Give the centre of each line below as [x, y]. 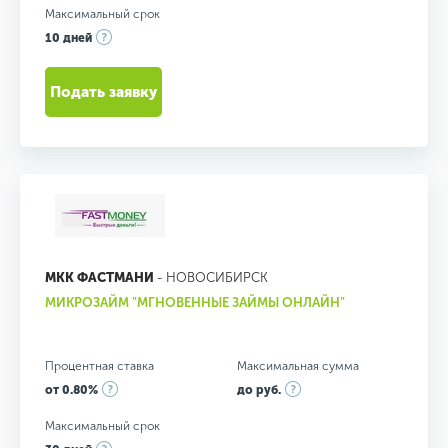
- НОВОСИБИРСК [211, 277]
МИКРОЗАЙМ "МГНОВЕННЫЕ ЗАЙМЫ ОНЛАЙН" [195, 302]
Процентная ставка [99, 365]
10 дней [68, 37]
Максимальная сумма [297, 365]
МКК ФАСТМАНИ [99, 277]
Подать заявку [103, 91]
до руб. [258, 389]
